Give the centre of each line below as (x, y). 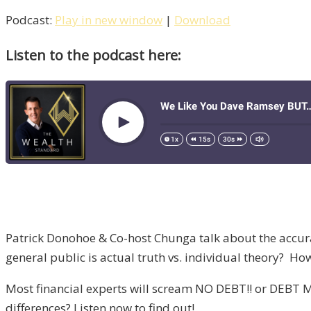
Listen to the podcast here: (93, 56)
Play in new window (109, 20)
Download (202, 20)
